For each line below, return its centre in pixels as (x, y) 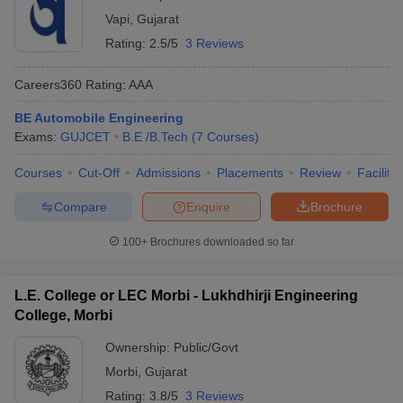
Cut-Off (99, 173)
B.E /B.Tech (155, 137)
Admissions (168, 173)
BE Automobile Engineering (99, 118)
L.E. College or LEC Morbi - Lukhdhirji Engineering (186, 296)
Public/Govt (206, 347)
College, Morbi (63, 315)
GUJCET (85, 137)
